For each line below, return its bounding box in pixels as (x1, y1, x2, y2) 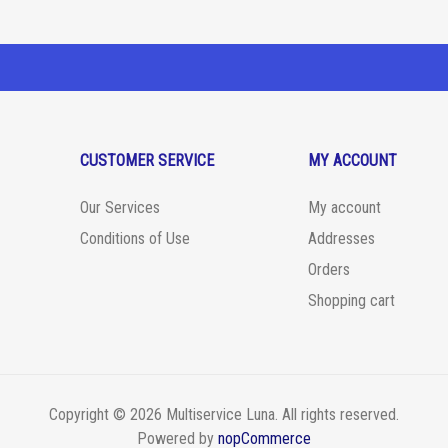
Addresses (308, 229, 375, 249)
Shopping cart (308, 291, 395, 311)
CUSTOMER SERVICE (80, 151, 214, 171)
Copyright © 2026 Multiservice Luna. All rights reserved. (49, 405, 399, 425)
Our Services (80, 198, 160, 218)
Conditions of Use (80, 229, 190, 249)
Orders (308, 260, 350, 280)
